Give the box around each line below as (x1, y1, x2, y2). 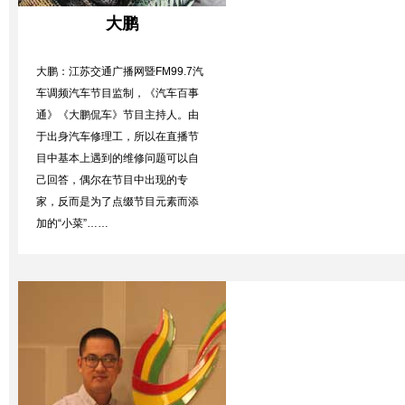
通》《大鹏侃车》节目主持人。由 (36, 108, 199, 121)
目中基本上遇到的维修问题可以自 (36, 152, 199, 165)
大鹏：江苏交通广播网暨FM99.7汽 (36, 65, 203, 78)
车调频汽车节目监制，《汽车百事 (36, 87, 199, 99)
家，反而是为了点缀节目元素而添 (36, 195, 199, 208)
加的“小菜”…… (36, 217, 108, 230)
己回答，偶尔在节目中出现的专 (36, 174, 188, 186)
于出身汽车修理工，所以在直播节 (36, 130, 199, 143)
